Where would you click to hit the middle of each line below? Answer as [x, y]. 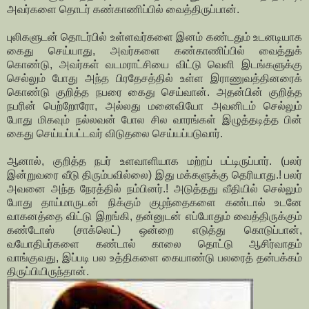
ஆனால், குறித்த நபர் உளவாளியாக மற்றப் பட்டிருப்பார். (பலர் [154, 161]
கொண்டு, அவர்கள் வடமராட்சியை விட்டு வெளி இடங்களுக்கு [154, 65]
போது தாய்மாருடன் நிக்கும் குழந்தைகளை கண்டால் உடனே [154, 203]
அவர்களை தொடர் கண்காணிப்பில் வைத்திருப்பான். [123, 10]
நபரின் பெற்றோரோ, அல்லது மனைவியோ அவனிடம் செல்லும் [154, 106]
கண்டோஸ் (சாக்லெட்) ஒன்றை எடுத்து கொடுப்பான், [154, 230]
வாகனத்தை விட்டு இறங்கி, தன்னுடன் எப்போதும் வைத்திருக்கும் [154, 217]
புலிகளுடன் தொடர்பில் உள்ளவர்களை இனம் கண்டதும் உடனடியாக [154, 37]
